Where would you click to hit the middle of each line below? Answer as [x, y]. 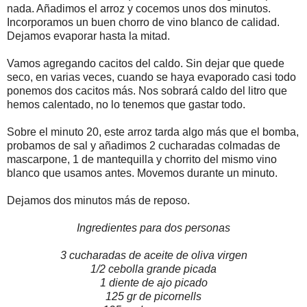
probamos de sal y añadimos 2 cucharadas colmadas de [144, 145]
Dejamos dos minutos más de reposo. [98, 200]
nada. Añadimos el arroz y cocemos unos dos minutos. [139, 8]
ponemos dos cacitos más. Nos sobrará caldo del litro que [147, 90]
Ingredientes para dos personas [153, 228]
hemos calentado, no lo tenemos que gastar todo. [126, 104]
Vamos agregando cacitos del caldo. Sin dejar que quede [146, 63]
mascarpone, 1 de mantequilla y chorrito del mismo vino [142, 159]
